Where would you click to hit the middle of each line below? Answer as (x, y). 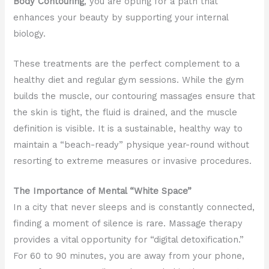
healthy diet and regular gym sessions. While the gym (129, 80)
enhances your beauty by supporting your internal (121, 17)
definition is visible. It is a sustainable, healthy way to (128, 129)
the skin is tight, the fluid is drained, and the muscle (125, 113)
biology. (30, 33)
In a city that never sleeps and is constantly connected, (134, 207)
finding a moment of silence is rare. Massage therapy (128, 224)
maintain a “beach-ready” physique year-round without (131, 145)
